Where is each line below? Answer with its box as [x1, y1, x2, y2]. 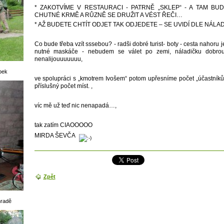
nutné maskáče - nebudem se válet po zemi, [34, 48, 171, 55]
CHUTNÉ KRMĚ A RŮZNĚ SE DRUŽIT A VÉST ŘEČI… [34, 11, 182, 18]
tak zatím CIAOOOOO [34, 121, 92, 129]
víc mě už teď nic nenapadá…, [34, 102, 116, 109]
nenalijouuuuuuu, [34, 55, 82, 63]
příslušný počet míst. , [34, 82, 92, 90]
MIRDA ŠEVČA [34, 132, 76, 139]
